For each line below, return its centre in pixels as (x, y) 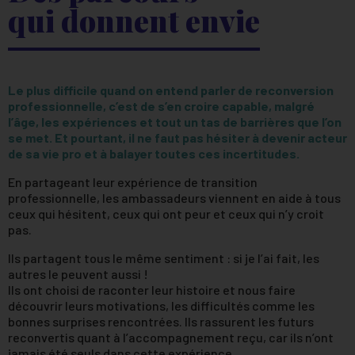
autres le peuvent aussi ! (78, 274)
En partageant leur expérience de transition (133, 182)
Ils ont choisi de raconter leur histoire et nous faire (152, 290)
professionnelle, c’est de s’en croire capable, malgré (161, 106)
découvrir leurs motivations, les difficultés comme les (161, 306)
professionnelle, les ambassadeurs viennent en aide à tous (174, 198)
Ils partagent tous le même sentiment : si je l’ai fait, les (164, 258)
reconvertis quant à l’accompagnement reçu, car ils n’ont (171, 338)
